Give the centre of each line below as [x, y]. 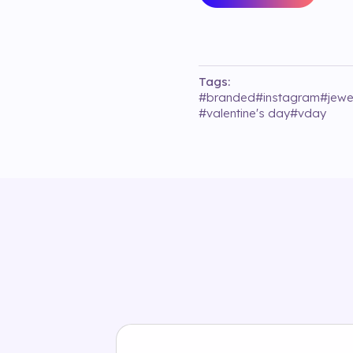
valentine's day [248, 113]
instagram [292, 97]
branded [231, 97]
